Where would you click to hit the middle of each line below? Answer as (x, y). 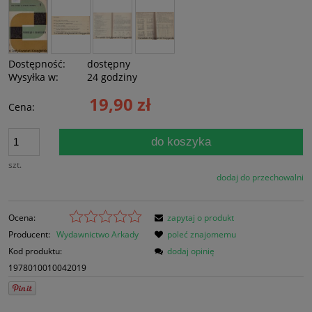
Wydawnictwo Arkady (97, 234)
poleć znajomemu (202, 234)
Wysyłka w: (33, 77)
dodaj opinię (191, 251)
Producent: (30, 234)
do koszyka (181, 141)
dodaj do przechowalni (260, 177)
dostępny (109, 63)
